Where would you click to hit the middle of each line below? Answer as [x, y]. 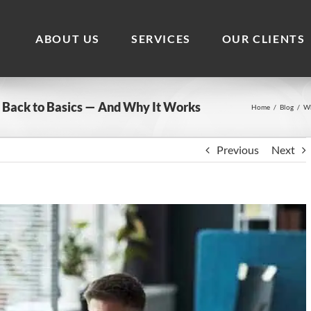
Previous [238, 150]
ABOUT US [68, 38]
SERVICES [161, 38]
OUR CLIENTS [263, 38]
